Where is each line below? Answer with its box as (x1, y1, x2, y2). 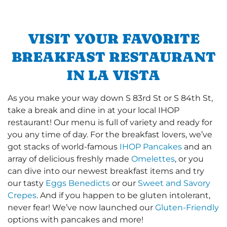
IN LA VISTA (67, 66, 160, 83)
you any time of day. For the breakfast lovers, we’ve (8, 129, 212, 139)
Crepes (8, 190, 36, 200)
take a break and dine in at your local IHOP (8, 105, 179, 115)
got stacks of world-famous (8, 141, 120, 152)
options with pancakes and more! (8, 214, 143, 224)
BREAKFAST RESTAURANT (11, 48, 216, 65)
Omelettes (131, 154, 175, 164)
